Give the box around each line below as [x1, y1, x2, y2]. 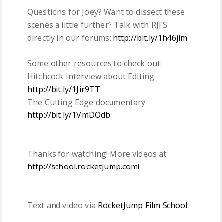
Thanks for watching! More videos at [27, 148, 166, 160]
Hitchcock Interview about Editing [27, 71, 155, 82]
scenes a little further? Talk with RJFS [27, 19, 167, 31]
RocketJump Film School [98, 200, 188, 211]
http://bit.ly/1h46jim [112, 32, 188, 44]
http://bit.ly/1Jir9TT [27, 84, 101, 95]
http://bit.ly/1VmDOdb [27, 110, 111, 121]
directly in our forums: [27, 32, 113, 44]
